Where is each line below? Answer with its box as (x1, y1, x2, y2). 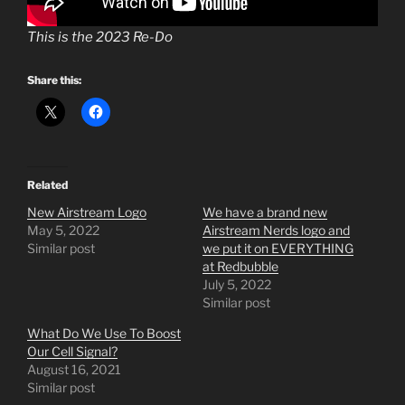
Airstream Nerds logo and (202, 221, 350, 238)
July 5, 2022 (202, 276, 271, 292)
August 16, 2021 (27, 361, 121, 377)
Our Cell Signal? (27, 343, 118, 359)
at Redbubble (202, 258, 278, 274)
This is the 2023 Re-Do (27, 29, 173, 46)
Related (27, 177, 68, 192)
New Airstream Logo (27, 203, 146, 220)
